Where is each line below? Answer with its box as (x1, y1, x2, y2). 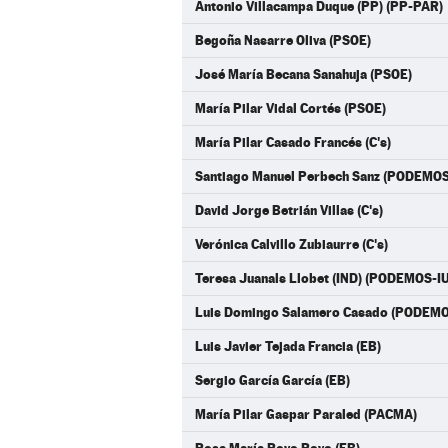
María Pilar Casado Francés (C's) (195, 134, 391, 150)
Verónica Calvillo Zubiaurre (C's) (195, 236, 388, 252)
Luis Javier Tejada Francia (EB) (195, 338, 381, 354)
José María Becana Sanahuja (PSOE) (195, 66, 412, 82)
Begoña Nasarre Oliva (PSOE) (195, 32, 371, 48)
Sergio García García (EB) (195, 372, 350, 388)
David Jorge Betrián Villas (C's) (195, 202, 383, 218)
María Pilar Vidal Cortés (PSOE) (195, 100, 386, 116)
